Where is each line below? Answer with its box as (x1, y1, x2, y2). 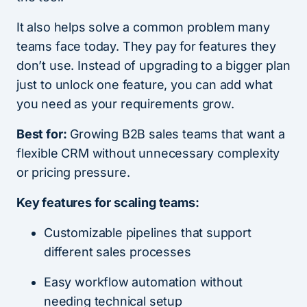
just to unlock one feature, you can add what (16, 77, 273, 93)
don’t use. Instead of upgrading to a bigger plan (16, 58, 291, 73)
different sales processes (44, 245, 195, 260)
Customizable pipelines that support (44, 225, 251, 241)
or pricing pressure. (16, 165, 130, 180)
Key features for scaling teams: (16, 195, 199, 210)
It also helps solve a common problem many (16, 20, 270, 35)
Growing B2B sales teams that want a (66, 127, 285, 142)
